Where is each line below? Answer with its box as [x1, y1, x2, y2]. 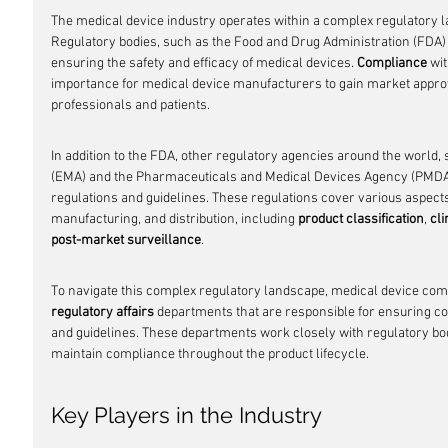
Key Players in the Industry [51, 402, 322, 428]
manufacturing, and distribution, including [51, 211, 298, 228]
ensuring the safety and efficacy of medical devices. [51, 55, 357, 72]
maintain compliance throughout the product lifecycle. [51, 346, 369, 363]
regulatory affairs [51, 304, 154, 321]
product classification [298, 211, 424, 228]
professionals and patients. [51, 97, 210, 114]
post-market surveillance [51, 232, 201, 249]
